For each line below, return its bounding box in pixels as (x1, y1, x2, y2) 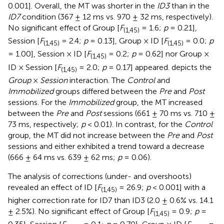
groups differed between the (53, 86, 159, 96)
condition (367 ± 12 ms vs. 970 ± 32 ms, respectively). (20, 12, 213, 22)
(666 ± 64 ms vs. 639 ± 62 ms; (8, 152, 117, 162)
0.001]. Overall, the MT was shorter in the (8, 1, 157, 11)
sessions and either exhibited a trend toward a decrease (8, 141, 204, 151)
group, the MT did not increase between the (8, 130, 167, 140)
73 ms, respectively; (8, 119, 81, 129)
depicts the (171, 62, 211, 72)
